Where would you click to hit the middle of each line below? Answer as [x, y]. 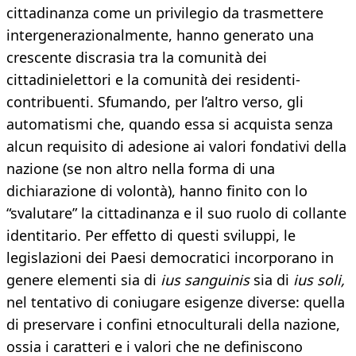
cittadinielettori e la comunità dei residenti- [153, 80]
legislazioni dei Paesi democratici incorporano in [170, 258]
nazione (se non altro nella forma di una [141, 169]
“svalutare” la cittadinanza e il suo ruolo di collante [176, 213]
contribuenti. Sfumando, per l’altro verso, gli [155, 102]
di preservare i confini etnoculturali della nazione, [173, 325]
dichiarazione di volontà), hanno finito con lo [157, 191]
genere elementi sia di [83, 280]
